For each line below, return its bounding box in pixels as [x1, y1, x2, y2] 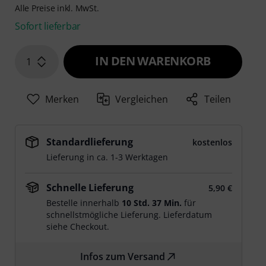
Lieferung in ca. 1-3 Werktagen [46, 151, 169, 163]
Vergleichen [115, 93, 169, 106]
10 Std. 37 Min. [122, 197, 182, 209]
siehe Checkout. [46, 221, 110, 233]
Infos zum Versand [80, 250, 166, 264]
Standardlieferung [46, 135, 134, 149]
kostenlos [192, 137, 232, 148]
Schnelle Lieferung [46, 181, 134, 195]
